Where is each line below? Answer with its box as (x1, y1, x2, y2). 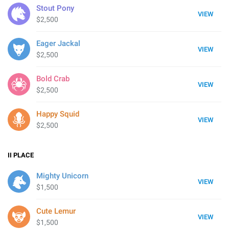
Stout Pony (36, 4, 74, 13)
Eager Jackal (36, 39, 80, 48)
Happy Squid (36, 109, 79, 119)
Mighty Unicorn (36, 171, 88, 180)
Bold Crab (36, 74, 70, 83)
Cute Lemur (36, 207, 76, 216)
